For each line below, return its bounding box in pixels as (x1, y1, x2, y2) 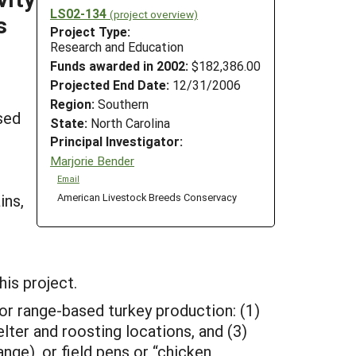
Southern (95, 95, 149, 112)
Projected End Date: (50, 75, 169, 93)
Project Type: (50, 23, 130, 41)
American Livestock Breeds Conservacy (56, 190, 237, 204)
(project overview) (110, 6, 198, 21)
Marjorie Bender (50, 152, 134, 168)
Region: (50, 95, 95, 112)
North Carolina (87, 114, 170, 131)
